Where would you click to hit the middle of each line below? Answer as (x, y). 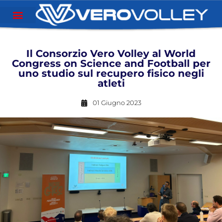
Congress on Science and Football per (111, 63)
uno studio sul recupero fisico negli (111, 73)
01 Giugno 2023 (117, 103)
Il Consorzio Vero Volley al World (111, 54)
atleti (111, 83)
